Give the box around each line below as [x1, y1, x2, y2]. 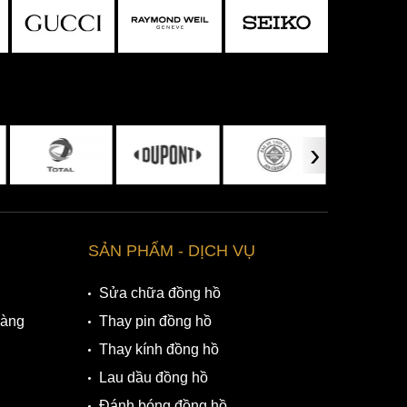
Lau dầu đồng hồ [99, 370, 209, 386]
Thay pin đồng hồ [99, 313, 213, 330]
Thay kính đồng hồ [99, 342, 220, 358]
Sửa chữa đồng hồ [99, 285, 222, 302]
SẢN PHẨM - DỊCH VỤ [88, 242, 256, 261]
